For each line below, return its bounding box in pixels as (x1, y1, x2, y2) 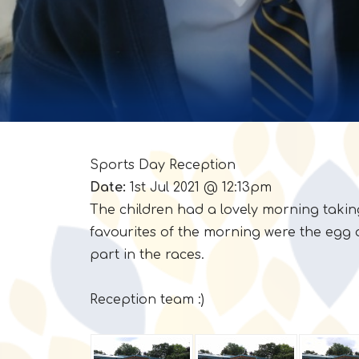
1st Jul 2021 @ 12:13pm (126, 180, 272, 195)
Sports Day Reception (90, 158, 236, 172)
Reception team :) (90, 292, 204, 307)
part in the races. (90, 248, 208, 262)
